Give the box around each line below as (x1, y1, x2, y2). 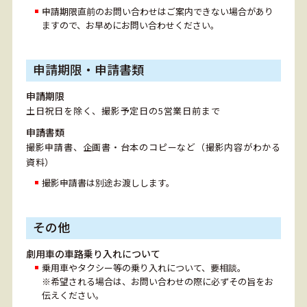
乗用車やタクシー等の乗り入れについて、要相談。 (41, 261, 246, 275)
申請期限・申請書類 (32, 60, 144, 79)
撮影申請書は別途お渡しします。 (41, 176, 175, 190)
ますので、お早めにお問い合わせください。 (41, 19, 219, 32)
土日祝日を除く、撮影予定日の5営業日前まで (25, 104, 221, 118)
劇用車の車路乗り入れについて (25, 247, 160, 261)
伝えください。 (41, 288, 104, 302)
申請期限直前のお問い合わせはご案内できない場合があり (41, 5, 273, 19)
